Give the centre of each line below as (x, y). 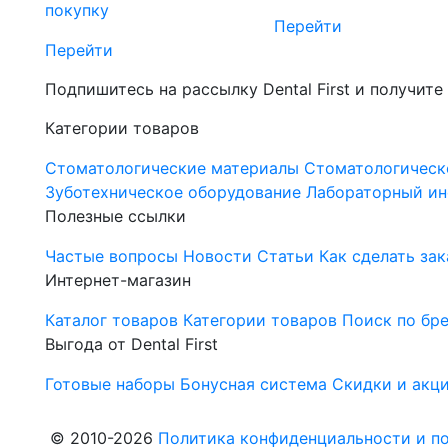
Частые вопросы (111, 256)
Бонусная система (253, 384)
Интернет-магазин (118, 280)
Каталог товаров (111, 320)
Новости (217, 256)
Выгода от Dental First (131, 344)
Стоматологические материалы (172, 168)
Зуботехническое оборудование (173, 192)
